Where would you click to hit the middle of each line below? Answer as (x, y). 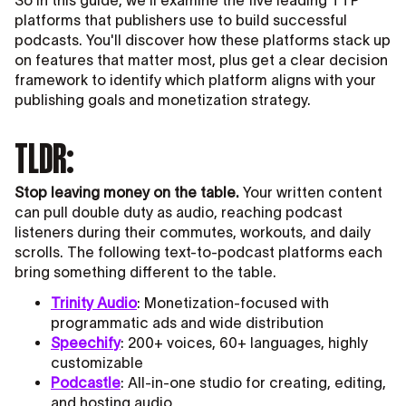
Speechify (86, 343)
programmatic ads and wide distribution (187, 323)
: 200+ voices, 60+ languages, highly (244, 343)
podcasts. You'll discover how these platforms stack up (203, 40)
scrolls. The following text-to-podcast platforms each (198, 252)
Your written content (311, 193)
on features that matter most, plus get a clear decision (201, 60)
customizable (97, 363)
